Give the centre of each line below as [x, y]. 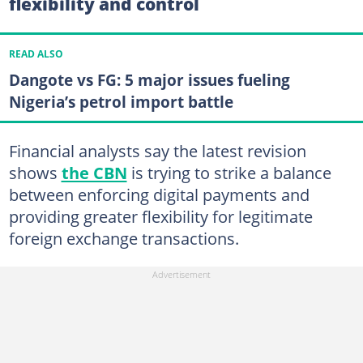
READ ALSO [36, 53]
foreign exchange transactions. [124, 238]
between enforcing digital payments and [159, 194]
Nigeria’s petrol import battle [121, 101]
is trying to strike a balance [229, 173]
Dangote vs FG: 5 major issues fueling [149, 79]
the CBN [94, 173]
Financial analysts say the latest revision [157, 151]
